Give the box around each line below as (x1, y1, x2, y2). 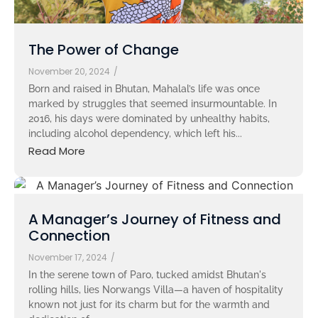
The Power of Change (28, 40, 179, 60)
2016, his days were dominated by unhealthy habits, (28, 113, 270, 125)
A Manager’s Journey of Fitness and (28, 209, 281, 229)
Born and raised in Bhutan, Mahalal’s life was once (28, 83, 260, 95)
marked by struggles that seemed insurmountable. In (28, 98, 277, 110)
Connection (28, 225, 110, 246)
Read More (28, 143, 85, 158)
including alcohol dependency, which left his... (28, 128, 242, 140)
